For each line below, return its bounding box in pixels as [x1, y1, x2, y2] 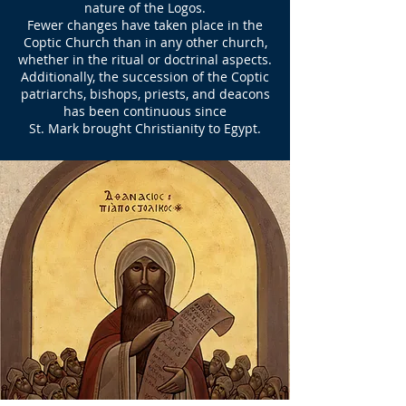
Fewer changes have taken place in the [27, 16, 263, 34]
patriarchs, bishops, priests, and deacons [20, 85, 270, 102]
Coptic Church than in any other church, [23, 34, 267, 51]
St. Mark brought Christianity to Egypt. [29, 120, 261, 137]
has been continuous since [63, 102, 227, 120]
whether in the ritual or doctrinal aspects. [18, 51, 272, 68]
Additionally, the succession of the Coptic [21, 68, 269, 85]
